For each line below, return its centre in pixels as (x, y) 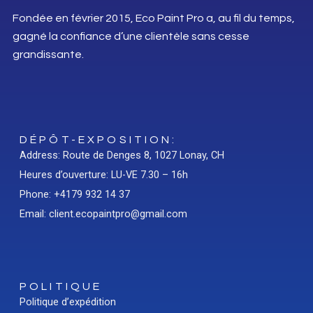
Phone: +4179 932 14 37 (74, 195)
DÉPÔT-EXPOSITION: (98, 140)
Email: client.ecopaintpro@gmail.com (103, 214)
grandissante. (48, 54)
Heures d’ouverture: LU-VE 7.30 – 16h (103, 175)
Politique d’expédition (67, 302)
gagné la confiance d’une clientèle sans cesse (131, 36)
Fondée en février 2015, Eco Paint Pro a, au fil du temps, (153, 18)
